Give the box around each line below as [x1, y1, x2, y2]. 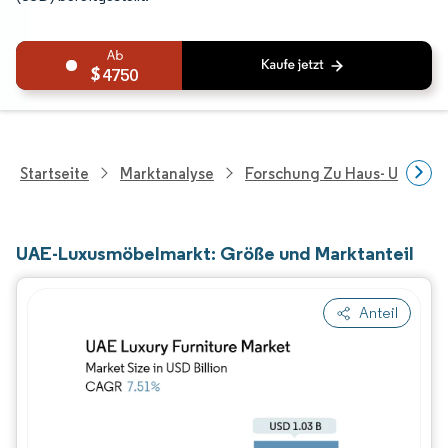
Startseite [20, 163, 89, 183]
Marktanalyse [120, 163, 214, 183]
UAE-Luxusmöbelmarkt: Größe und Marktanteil [16, 241, 414, 265]
